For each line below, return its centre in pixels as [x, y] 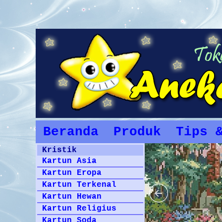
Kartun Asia [69, 161]
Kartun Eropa [72, 173]
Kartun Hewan [72, 197]
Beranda [71, 132]
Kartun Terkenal [79, 185]
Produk [137, 132]
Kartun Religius [79, 209]
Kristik [59, 150]
